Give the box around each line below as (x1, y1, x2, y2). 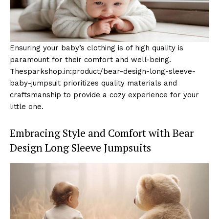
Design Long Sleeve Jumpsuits (10, 140, 151, 155)
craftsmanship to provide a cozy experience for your (10, 90, 199, 100)
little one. (10, 102, 44, 111)
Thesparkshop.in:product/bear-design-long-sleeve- (10, 67, 196, 76)
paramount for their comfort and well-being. (10, 55, 171, 65)
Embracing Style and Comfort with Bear (10, 126, 194, 140)
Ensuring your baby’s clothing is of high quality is (10, 44, 183, 53)
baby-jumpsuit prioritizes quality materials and (10, 79, 177, 88)
